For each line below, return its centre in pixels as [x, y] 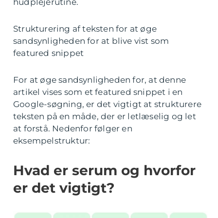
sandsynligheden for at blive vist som [91, 41]
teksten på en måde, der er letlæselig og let [105, 116]
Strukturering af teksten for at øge [85, 29]
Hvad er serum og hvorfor [104, 170]
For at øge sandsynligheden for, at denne [100, 80]
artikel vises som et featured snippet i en [98, 92]
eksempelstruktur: [52, 141]
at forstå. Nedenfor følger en [73, 128]
